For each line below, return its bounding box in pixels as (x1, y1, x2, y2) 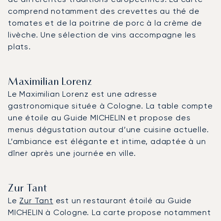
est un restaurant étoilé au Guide (53, 195, 192, 205)
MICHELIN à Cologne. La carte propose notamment (8, 207, 211, 217)
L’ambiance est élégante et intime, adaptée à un (8, 136, 206, 146)
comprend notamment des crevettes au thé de (8, 6, 200, 16)
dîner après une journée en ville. (8, 148, 136, 158)
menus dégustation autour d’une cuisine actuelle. (8, 124, 209, 134)
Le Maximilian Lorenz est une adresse (8, 89, 157, 99)
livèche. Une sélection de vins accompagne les (8, 30, 196, 39)
